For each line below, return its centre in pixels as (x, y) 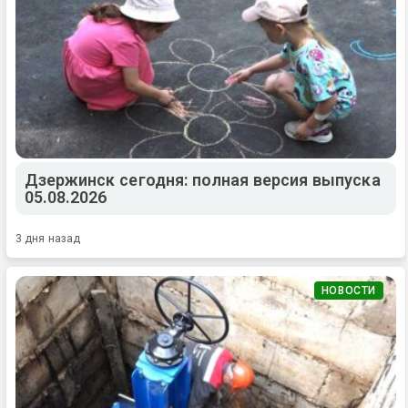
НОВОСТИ (348, 291)
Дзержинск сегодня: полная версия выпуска (203, 180)
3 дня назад (48, 239)
